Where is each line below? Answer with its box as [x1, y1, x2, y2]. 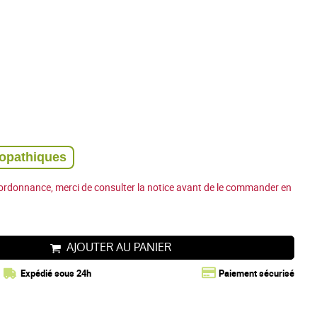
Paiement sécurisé [219, 266, 294, 279]
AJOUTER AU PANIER [66, 238, 171, 255]
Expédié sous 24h [21, 266, 91, 279]
